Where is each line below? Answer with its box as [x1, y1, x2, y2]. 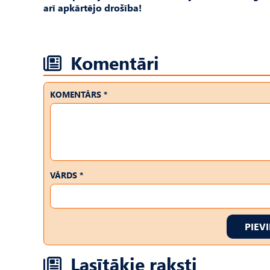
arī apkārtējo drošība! [43, 1, 142, 14]
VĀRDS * [50, 169, 83, 181]
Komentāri [71, 50, 159, 75]
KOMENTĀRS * [50, 89, 107, 100]
